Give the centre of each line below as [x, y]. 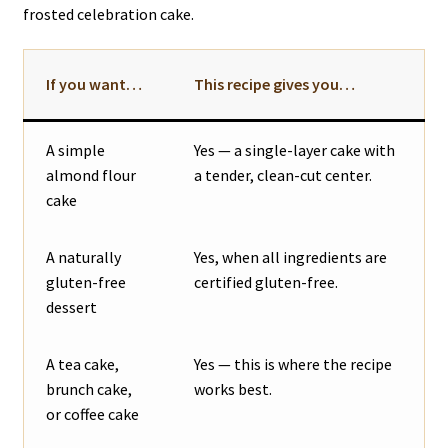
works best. [233, 389]
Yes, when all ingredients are [291, 257]
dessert [72, 307]
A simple [76, 150]
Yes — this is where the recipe [293, 364]
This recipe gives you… [275, 84]
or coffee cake [93, 414]
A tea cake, [83, 364]
